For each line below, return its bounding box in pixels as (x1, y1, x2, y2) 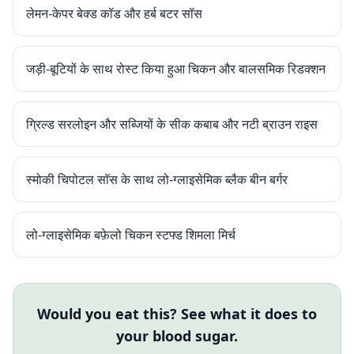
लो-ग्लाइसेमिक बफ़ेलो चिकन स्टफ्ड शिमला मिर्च (26, 226, 235, 243)
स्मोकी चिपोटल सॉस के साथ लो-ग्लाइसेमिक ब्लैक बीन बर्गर (26, 171, 288, 188)
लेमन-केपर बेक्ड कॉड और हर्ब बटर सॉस (26, 5, 202, 22)
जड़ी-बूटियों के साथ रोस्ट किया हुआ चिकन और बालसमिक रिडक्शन (26, 60, 326, 77)
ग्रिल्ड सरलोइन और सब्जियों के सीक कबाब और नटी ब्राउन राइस (26, 115, 318, 133)
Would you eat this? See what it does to (37, 304, 317, 323)
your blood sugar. (116, 326, 238, 345)
